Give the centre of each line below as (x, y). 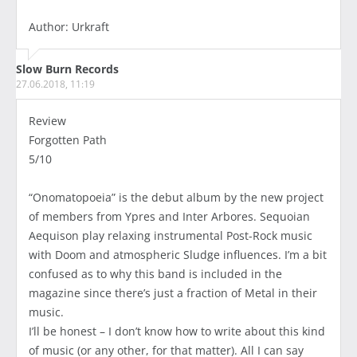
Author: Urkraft (69, 27)
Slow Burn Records (67, 69)
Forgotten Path (68, 140)
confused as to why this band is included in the (155, 274)
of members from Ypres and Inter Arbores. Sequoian (169, 217)
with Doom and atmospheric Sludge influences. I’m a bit (178, 255)
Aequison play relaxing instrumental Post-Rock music (171, 236)
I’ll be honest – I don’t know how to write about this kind (177, 331)
